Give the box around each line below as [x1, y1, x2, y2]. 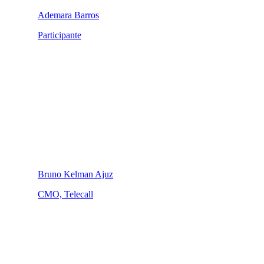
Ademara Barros [38, 9, 99, 20]
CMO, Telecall [38, 189, 93, 199]
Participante [38, 29, 81, 40]
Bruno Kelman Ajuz [38, 169, 113, 179]
